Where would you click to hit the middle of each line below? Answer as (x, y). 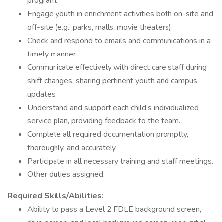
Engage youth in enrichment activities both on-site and (120, 14)
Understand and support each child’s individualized (113, 108)
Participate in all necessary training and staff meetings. (120, 161)
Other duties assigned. (66, 174)
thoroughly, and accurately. (72, 148)
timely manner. (52, 54)
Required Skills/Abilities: (55, 196)
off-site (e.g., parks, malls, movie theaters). (100, 27)
